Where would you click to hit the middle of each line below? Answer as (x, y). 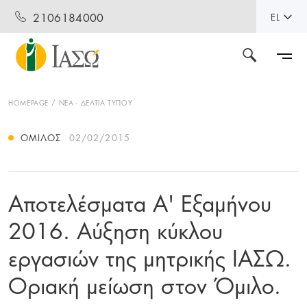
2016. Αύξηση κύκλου (115, 230)
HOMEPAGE (29, 102)
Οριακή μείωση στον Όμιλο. (145, 284)
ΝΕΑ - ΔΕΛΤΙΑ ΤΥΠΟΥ (96, 102)
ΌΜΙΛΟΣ (41, 137)
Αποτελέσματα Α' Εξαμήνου (140, 202)
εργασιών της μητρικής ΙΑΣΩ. (150, 257)
